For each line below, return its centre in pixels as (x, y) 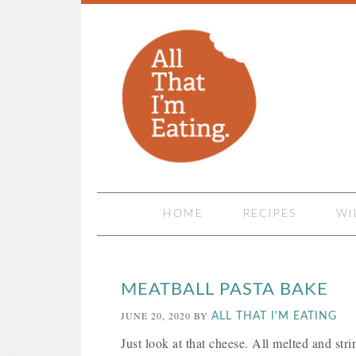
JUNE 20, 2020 (156, 315)
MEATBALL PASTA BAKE (224, 289)
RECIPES (269, 214)
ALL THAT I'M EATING (274, 316)
